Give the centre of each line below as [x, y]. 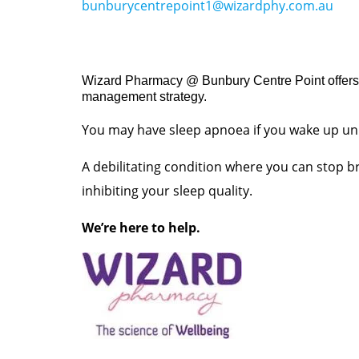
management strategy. [144, 96]
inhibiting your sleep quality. [167, 190]
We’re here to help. [141, 227]
